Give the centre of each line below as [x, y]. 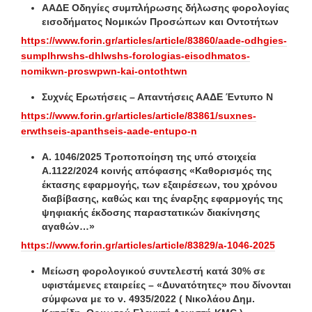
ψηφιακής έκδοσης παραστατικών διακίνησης [151, 212]
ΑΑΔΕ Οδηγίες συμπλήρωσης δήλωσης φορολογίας [165, 7]
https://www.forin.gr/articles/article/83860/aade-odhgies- [154, 40]
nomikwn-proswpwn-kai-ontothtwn [104, 71]
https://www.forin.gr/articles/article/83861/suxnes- [139, 115]
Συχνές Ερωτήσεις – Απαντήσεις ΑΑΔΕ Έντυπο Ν [157, 96]
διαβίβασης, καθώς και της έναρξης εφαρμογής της [162, 198]
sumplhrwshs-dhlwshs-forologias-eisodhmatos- [135, 55]
